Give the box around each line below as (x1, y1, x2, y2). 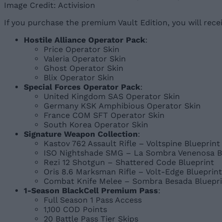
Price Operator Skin (44, 45, 119, 55)
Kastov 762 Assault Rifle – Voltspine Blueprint (44, 139, 220, 149)
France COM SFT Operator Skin (44, 111, 165, 120)
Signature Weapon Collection (24, 129, 138, 139)
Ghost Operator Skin (44, 63, 123, 73)
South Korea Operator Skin (44, 120, 148, 130)
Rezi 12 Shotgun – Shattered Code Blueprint (44, 158, 214, 167)
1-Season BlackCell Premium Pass (24, 186, 158, 196)
